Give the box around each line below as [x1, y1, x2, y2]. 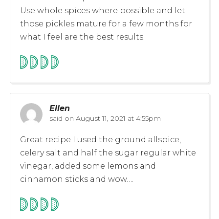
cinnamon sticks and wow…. [20, 174, 133, 184]
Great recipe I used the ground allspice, [20, 134, 181, 144]
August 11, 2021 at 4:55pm [74, 113, 161, 123]
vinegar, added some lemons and [20, 161, 156, 171]
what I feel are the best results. [20, 32, 145, 42]
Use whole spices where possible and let [20, 5, 185, 15]
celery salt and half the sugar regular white [20, 148, 196, 157]
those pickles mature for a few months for [20, 19, 192, 28]
